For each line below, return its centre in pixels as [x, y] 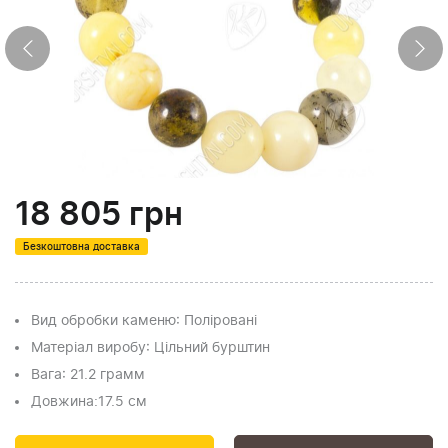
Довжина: [64, 402]
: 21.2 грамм [103, 375]
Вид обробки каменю [103, 321]
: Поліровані [216, 321]
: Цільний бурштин [208, 348]
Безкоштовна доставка [81, 247]
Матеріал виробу [88, 348]
